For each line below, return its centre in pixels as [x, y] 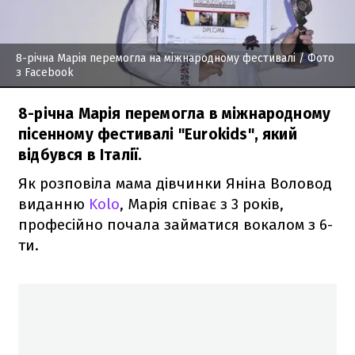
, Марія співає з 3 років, [202, 204]
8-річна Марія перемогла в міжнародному [175, 113]
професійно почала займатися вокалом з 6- [176, 224]
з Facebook [45, 72]
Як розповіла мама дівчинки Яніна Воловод [175, 183]
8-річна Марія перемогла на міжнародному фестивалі [156, 58]
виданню [53, 204]
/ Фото [315, 58]
